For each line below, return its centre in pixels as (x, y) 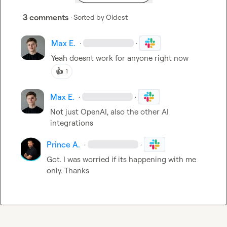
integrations (71, 123)
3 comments (46, 17)
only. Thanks (68, 171)
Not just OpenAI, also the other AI (109, 112)
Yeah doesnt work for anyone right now (120, 58)
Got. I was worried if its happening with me (122, 159)
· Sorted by (87, 17)
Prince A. (64, 144)
